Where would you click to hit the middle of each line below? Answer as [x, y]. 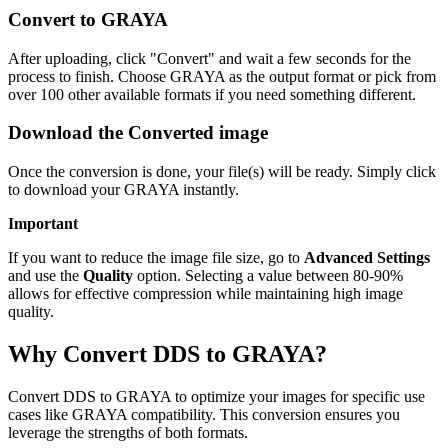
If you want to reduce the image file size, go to [156, 258]
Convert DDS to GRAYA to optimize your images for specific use [216, 396]
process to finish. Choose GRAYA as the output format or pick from [222, 76]
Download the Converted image [138, 133]
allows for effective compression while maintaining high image [205, 294]
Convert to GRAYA [88, 19]
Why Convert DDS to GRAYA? [167, 354]
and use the [45, 276]
